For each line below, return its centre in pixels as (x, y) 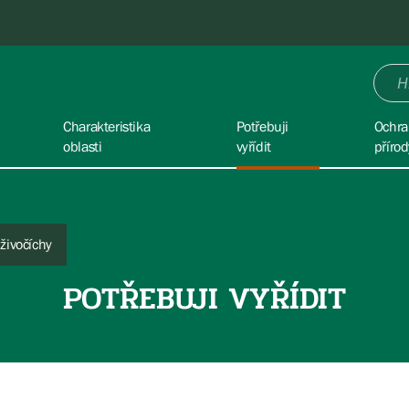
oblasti (83, 146)
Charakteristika (107, 126)
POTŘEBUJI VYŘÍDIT (204, 299)
